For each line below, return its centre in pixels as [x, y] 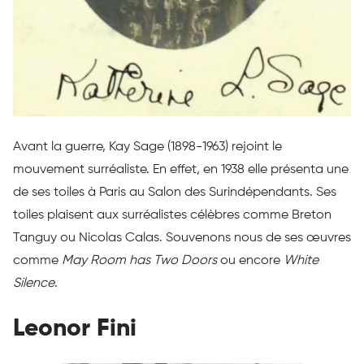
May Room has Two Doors [141, 261]
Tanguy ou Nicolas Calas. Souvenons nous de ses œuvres [182, 238]
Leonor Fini [75, 329]
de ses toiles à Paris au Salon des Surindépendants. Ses [175, 193]
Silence [34, 284]
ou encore [252, 261]
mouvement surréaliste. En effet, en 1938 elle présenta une [181, 170]
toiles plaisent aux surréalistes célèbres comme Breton [172, 216]
